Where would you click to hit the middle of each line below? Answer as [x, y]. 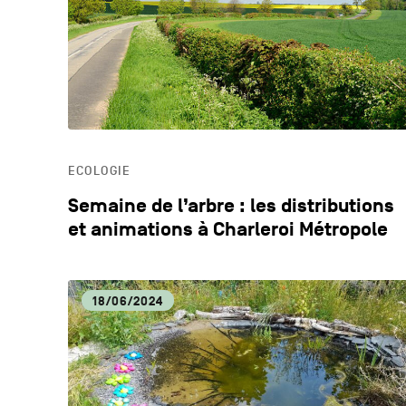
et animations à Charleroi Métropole [227, 229]
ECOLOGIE [99, 170]
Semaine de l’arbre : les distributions [231, 206]
